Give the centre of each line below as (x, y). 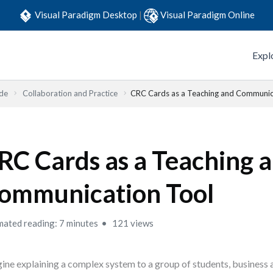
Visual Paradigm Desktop (87, 14)
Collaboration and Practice (70, 93)
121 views (132, 223)
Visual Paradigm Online (207, 14)
